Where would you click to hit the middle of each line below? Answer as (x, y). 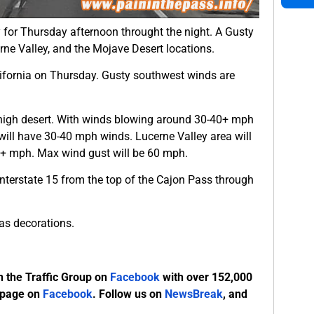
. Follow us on (129, 294)
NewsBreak (194, 294)
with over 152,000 (206, 278)
